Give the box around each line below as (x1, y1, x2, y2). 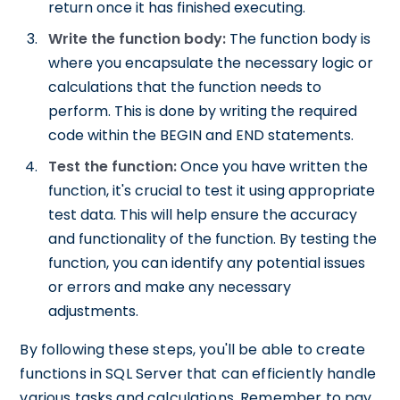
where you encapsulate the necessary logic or (48, 53, 374, 73)
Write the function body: (48, 29, 227, 49)
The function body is (226, 29, 371, 49)
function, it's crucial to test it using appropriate (48, 180, 376, 201)
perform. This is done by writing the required (48, 101, 358, 121)
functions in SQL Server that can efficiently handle (20, 363, 377, 384)
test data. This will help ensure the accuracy (48, 204, 358, 225)
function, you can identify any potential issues (48, 253, 366, 273)
